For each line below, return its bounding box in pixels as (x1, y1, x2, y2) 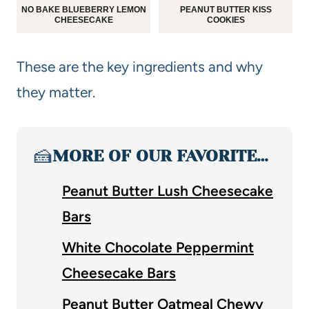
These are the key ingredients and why (17, 58, 263, 76)
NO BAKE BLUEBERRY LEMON (21, 5, 146, 15)
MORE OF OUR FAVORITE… (52, 146, 268, 166)
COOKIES (206, 15, 245, 26)
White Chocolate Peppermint (62, 239, 254, 257)
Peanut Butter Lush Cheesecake (62, 182, 273, 200)
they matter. (17, 83, 95, 101)
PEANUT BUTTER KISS (179, 5, 272, 15)
